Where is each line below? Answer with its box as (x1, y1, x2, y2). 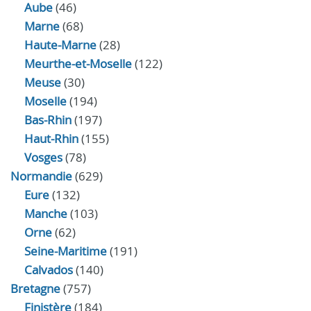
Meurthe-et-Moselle (24, 56, 132, 72)
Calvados (24, 262, 73, 278)
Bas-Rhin (24, 112, 72, 128)
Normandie (10, 168, 72, 184)
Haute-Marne (24, 37, 96, 53)
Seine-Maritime (24, 243, 107, 259)
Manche (24, 205, 67, 221)
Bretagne (10, 280, 60, 296)
